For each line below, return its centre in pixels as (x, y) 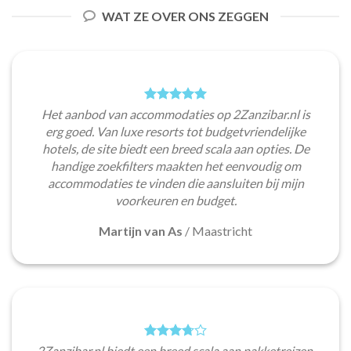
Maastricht (222, 231)
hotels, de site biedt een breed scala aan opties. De (175, 149)
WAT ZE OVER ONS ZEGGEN (185, 16)
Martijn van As (141, 231)
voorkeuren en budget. (175, 201)
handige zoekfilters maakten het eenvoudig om (175, 166)
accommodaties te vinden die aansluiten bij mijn (175, 183)
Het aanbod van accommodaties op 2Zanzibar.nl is (175, 114)
